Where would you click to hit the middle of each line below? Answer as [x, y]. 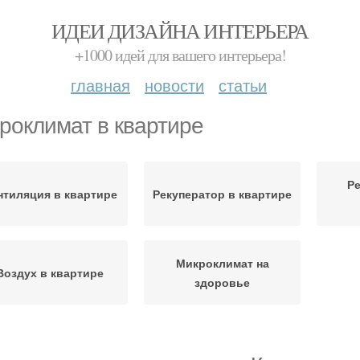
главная [100, 85]
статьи [243, 85]
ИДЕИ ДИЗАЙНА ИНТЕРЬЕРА [180, 31]
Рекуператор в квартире [222, 194]
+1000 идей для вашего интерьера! [180, 55]
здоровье [222, 282]
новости [174, 85]
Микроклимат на [222, 263]
